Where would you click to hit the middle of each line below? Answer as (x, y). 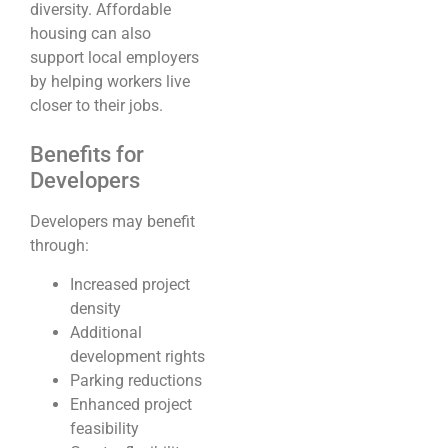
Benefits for (87, 155)
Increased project (130, 284)
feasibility (104, 428)
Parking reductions (136, 380)
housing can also (90, 33)
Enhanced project (131, 404)
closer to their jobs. (96, 105)
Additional (106, 332)
